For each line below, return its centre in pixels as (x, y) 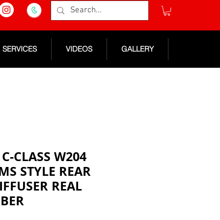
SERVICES (20, 49)
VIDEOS (79, 49)
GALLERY (137, 49)
